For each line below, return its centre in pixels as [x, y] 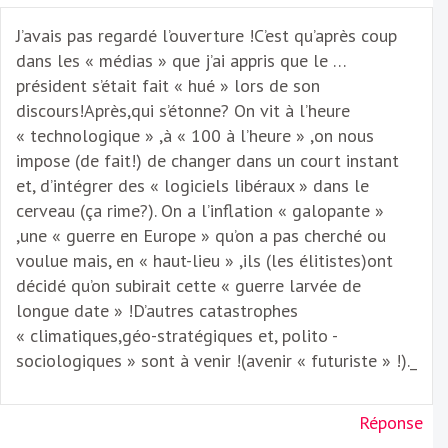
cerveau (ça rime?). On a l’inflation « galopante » [200, 211]
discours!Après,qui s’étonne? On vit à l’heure [183, 111]
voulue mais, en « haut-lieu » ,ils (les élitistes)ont [204, 261]
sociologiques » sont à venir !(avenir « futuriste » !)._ [216, 361]
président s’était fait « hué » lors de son [168, 86]
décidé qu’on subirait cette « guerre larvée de [188, 286]
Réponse [391, 423]
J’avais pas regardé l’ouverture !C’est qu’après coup [206, 36]
